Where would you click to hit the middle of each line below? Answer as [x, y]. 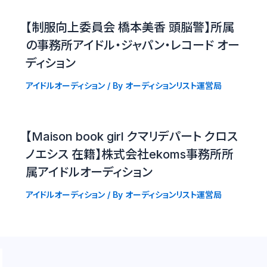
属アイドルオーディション [89, 172]
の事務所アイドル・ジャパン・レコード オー [132, 45]
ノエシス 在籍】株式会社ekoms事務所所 [129, 154]
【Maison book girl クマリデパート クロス [131, 136]
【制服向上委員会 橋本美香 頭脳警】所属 [130, 27]
